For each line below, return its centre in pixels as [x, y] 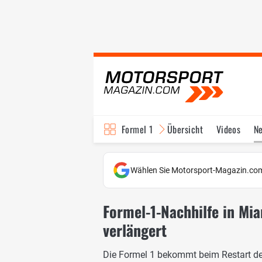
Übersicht [185, 129]
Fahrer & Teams [209, 156]
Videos [228, 129]
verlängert [135, 230]
